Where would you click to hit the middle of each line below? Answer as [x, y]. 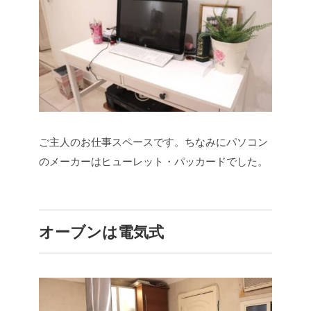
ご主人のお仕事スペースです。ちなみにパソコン [153, 142]
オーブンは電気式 [101, 233]
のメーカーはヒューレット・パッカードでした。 [153, 162]
